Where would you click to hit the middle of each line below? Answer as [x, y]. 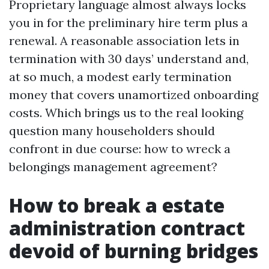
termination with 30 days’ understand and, [129, 59]
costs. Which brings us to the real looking [126, 113]
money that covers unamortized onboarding [134, 95]
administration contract [127, 228]
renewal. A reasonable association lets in [124, 41]
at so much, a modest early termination [120, 77]
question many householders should [112, 131]
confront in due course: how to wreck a [120, 149]
